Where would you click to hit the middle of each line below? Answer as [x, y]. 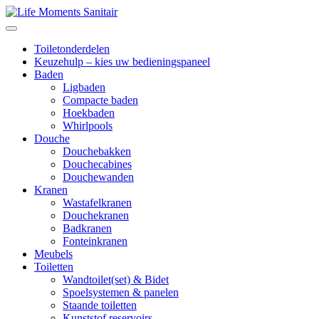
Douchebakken [97, 151]
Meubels [53, 254]
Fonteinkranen [95, 241]
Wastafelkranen [97, 203]
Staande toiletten [100, 305]
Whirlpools [88, 126]
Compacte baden [100, 100]
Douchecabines [97, 164]
